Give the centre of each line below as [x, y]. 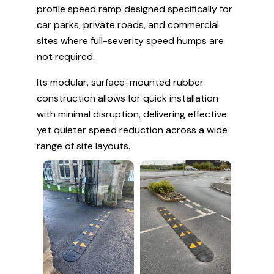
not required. [66, 57]
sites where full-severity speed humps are [130, 41]
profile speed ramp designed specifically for [135, 9]
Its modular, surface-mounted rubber [120, 83]
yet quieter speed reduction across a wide [132, 130]
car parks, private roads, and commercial [128, 25]
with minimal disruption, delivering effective [132, 114]
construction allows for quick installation [128, 98]
